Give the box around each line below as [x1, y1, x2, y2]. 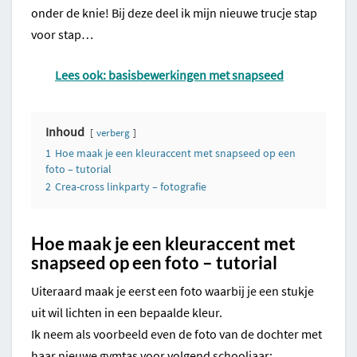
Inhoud [45, 124, 84, 140]
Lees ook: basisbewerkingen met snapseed [55, 67, 284, 84]
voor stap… [31, 26, 93, 43]
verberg [96, 126, 130, 139]
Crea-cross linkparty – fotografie [55, 179, 206, 194]
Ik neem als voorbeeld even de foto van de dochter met [31, 326, 322, 343]
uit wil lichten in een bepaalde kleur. [31, 304, 222, 321]
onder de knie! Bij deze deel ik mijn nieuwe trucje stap [31, 5, 317, 22]
